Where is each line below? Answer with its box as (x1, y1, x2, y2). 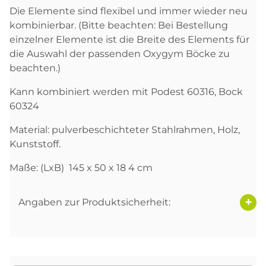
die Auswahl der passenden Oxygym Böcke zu (9, 47, 230, 59)
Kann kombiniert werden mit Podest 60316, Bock (9, 85, 243, 97)
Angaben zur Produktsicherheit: (18, 197, 170, 208)
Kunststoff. (9, 138, 63, 150)
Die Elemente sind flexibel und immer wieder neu (9, 5, 248, 17)
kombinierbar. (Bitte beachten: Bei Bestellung (9, 19, 228, 31)
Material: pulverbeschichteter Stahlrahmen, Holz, (9, 123, 240, 135)
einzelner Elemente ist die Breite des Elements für (9, 33, 249, 45)
